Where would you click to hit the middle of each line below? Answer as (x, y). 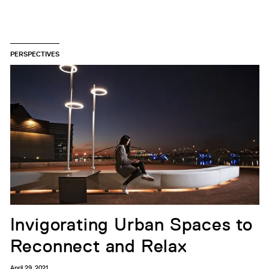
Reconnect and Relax (98, 246)
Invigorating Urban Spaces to (131, 225)
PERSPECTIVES (35, 53)
